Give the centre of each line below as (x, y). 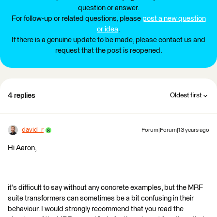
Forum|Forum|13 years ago (175, 130)
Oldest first (186, 95)
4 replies (22, 96)
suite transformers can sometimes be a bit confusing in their (101, 198)
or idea (108, 29)
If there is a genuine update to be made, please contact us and (108, 40)
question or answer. (108, 8)
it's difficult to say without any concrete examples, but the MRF (105, 188)
